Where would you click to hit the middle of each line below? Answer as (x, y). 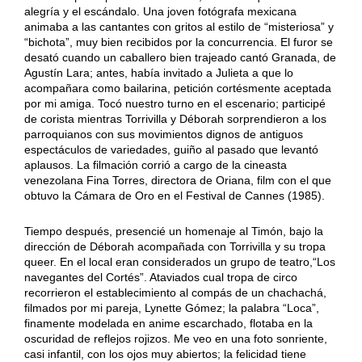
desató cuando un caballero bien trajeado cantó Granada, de (180, 57)
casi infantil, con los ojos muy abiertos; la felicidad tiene (165, 354)
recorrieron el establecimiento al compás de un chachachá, (175, 292)
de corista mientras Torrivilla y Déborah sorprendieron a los (175, 118)
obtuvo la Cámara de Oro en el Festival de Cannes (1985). (174, 195)
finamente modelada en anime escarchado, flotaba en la (168, 323)
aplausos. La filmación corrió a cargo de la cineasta (155, 164)
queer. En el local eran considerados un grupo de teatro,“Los (179, 261)
